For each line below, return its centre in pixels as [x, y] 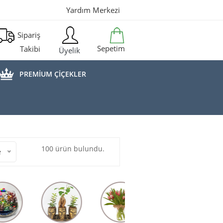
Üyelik [68, 50]
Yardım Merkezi [93, 10]
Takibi [30, 49]
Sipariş [29, 35]
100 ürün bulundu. [73, 149]
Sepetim [110, 48]
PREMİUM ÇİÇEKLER [53, 74]
